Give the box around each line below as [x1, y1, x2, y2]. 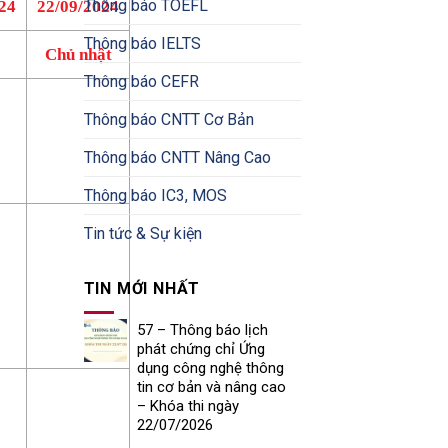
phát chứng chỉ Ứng [136, 339, 265, 358]
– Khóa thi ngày [136, 396, 239, 415]
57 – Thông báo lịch [136, 320, 268, 339]
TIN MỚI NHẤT [83, 278, 201, 298]
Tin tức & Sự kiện [83, 223, 202, 243]
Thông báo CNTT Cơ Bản [83, 109, 254, 129]
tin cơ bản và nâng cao [136, 377, 286, 396]
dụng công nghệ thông [136, 358, 284, 377]
